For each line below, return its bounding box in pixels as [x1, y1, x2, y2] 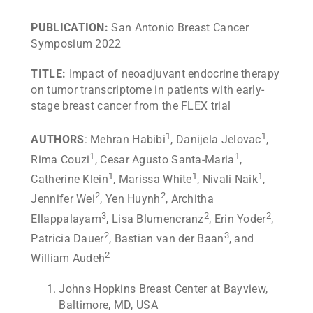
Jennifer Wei [31, 192, 96, 206]
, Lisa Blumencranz [106, 212, 204, 226]
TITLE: [31, 67, 69, 81]
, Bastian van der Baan [108, 232, 224, 246]
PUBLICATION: [31, 21, 112, 35]
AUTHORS [31, 133, 85, 147]
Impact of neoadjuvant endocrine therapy [68, 67, 280, 81]
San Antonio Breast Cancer [111, 21, 249, 35]
